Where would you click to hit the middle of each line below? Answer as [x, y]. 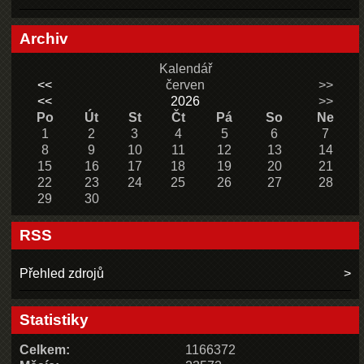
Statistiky [54, 319]
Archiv [44, 38]
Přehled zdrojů [62, 274]
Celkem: [45, 349]
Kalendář [185, 68]
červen [185, 84]
